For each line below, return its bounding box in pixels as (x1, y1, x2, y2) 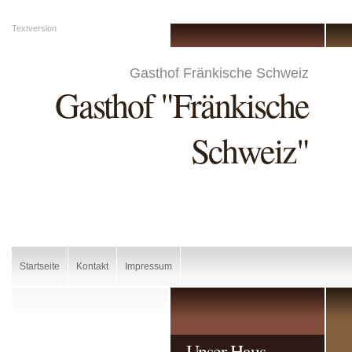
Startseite (20, 261, 60, 272)
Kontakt (76, 261, 108, 272)
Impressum (125, 261, 172, 272)
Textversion (12, 24, 57, 33)
